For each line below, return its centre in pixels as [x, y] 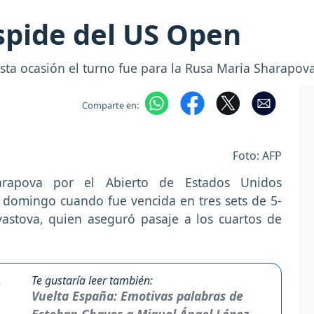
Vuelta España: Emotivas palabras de [137, 295]
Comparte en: [110, 105]
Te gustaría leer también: [92, 280]
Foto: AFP [257, 155]
